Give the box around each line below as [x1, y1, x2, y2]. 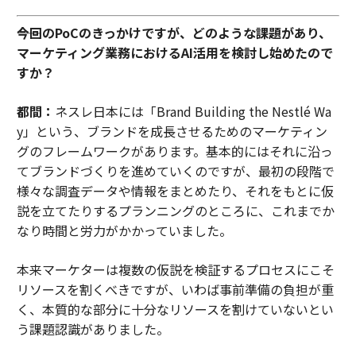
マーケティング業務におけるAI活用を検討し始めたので [16, 42, 333, 62]
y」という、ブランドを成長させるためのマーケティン [16, 121, 327, 141]
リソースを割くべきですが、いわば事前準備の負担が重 [16, 279, 334, 299]
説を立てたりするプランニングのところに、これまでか [16, 200, 335, 220]
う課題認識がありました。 [16, 319, 169, 339]
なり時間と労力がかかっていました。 [16, 220, 232, 240]
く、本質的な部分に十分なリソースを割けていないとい [16, 299, 334, 319]
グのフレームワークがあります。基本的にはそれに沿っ [16, 141, 333, 161]
